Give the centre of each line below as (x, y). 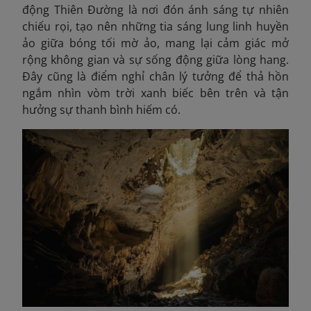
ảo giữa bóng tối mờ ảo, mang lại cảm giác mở (155, 43)
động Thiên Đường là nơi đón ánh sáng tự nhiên (155, 10)
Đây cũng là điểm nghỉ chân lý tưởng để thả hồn (155, 77)
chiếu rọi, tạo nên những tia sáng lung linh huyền (155, 27)
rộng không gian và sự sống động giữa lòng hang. (155, 60)
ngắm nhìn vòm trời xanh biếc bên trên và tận (155, 93)
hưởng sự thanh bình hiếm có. (101, 110)
